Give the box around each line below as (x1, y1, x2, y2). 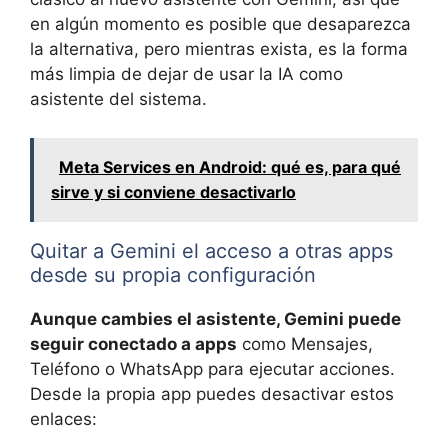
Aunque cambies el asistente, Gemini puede (30, 308, 401, 329)
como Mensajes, (237, 333, 373, 354)
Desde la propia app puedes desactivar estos (30, 383, 394, 404)
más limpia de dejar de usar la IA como (30, 64, 343, 85)
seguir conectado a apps (30, 333, 237, 354)
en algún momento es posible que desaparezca (30, 14, 411, 35)
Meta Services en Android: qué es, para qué (59, 156, 401, 177)
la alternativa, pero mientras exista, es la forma (30, 39, 408, 60)
